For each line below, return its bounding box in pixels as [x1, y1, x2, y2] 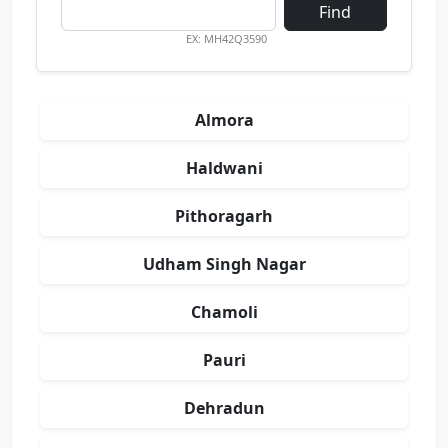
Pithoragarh [175, 205, 273, 227]
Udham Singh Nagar [142, 253, 306, 275]
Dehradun [183, 397, 265, 419]
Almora [194, 109, 254, 131]
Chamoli [190, 301, 258, 323]
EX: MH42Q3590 [185, 31, 267, 46]
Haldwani [185, 157, 263, 179]
